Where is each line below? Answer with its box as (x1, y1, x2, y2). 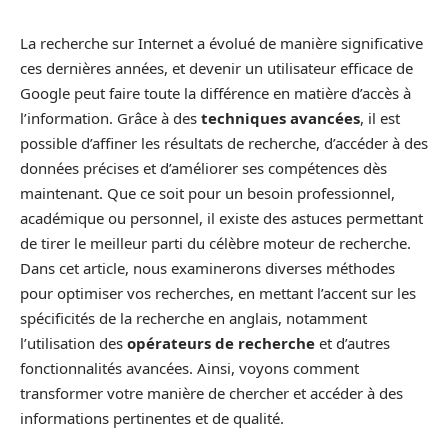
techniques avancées (201, 108, 360, 128)
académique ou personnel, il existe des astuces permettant (20, 208, 423, 228)
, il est (360, 108, 400, 128)
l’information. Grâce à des (20, 108, 201, 128)
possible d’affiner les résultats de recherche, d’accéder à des (20, 133, 428, 153)
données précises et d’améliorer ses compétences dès (20, 158, 387, 178)
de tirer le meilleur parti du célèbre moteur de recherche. (20, 233, 411, 253)
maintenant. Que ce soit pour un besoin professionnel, (20, 183, 395, 203)
